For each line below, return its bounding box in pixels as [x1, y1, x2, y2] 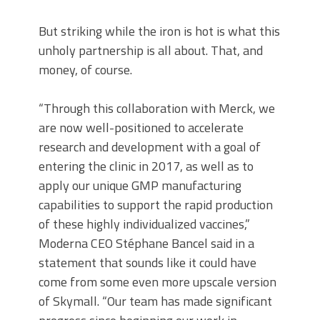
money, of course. [39, 60, 132, 79]
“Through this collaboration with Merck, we [39, 99, 275, 118]
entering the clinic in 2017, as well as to [39, 156, 254, 176]
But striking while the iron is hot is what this [39, 21, 280, 41]
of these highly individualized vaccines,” [39, 214, 250, 234]
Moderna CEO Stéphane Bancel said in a [39, 234, 254, 253]
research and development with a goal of [39, 137, 261, 156]
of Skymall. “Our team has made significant [39, 291, 272, 311]
